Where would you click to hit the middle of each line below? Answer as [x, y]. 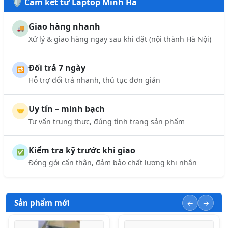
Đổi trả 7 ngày [57, 68]
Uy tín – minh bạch [67, 109]
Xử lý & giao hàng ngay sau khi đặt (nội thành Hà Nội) [120, 39]
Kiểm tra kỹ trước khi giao [82, 150]
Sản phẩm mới [42, 203]
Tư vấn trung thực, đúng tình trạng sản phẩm [107, 122]
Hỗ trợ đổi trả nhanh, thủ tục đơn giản [94, 80]
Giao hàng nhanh [64, 27]
